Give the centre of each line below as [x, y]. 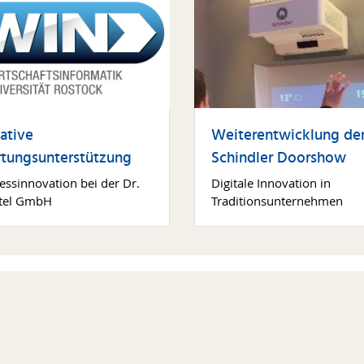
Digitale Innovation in [271, 182]
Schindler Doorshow [279, 158]
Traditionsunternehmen [277, 200]
